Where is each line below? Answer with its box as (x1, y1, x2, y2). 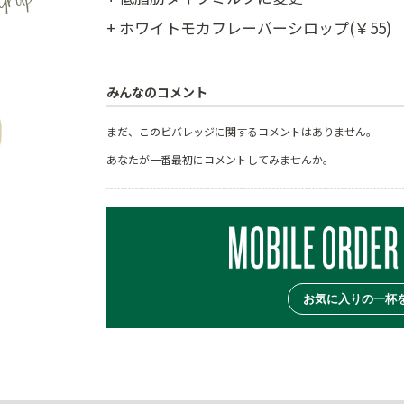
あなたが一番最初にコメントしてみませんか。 (106, 151, 334, 168)
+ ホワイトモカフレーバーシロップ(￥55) (106, 16, 391, 39)
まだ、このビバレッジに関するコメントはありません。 (106, 124, 377, 140)
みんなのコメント (106, 83, 207, 102)
